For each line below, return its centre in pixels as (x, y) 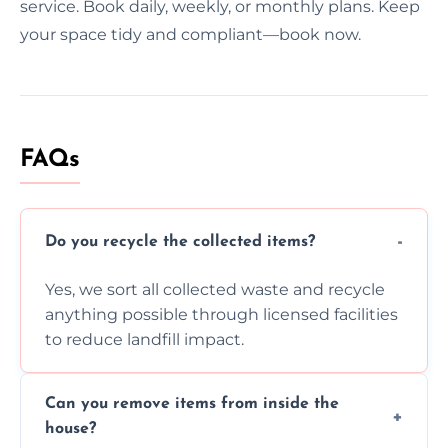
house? (70, 428)
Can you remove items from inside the (192, 403)
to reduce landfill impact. (144, 339)
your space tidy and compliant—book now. (190, 34)
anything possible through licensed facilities (221, 314)
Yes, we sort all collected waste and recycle (215, 289)
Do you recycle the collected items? (180, 242)
